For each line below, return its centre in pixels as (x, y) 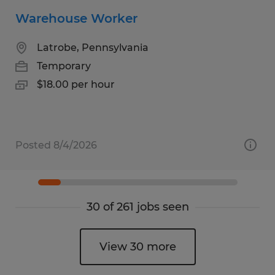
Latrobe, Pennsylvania (93, 47)
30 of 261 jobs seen (137, 207)
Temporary (64, 66)
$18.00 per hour (76, 84)
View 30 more (137, 246)
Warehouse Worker (76, 18)
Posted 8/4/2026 (56, 145)
